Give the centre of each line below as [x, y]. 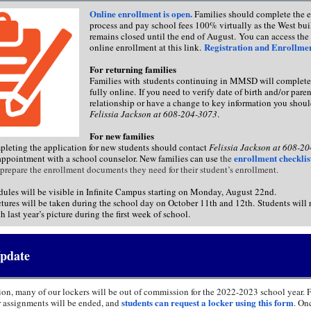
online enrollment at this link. [147, 47]
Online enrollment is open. [141, 14]
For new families [122, 136]
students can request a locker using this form [208, 302]
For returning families [133, 69]
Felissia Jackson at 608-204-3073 [153, 114]
